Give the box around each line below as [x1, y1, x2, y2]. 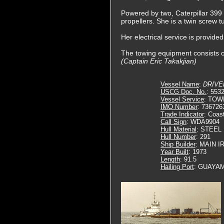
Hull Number [160, 133, 196, 140]
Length [160, 155, 180, 163]
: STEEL [196, 125, 221, 133]
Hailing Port [160, 163, 194, 170]
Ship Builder [160, 140, 195, 148]
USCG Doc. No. [160, 88, 206, 95]
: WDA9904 [186, 118, 219, 125]
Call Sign [160, 118, 186, 125]
